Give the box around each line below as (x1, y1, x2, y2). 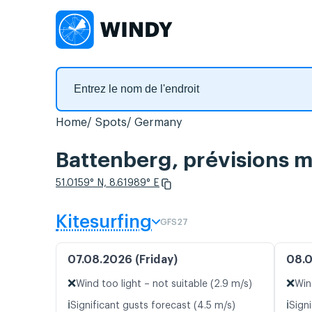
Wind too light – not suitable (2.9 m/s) (76, 279, 252, 290)
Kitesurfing (56, 213, 152, 232)
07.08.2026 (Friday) (68, 254, 178, 266)
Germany (134, 117, 182, 128)
